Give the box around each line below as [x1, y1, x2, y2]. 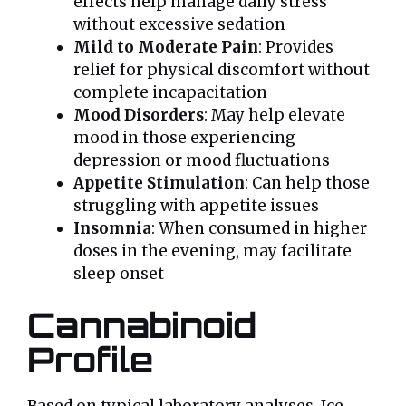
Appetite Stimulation [73, 172, 245, 193]
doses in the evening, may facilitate [73, 240, 352, 261]
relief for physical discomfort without [73, 59, 370, 80]
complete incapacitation [73, 82, 267, 102]
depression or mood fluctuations [73, 150, 330, 170]
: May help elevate [204, 104, 345, 125]
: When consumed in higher [151, 217, 367, 238]
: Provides [258, 36, 333, 57]
